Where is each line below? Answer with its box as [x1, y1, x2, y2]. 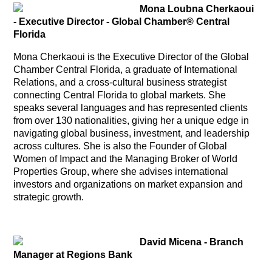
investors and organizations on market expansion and [13, 178, 243, 189]
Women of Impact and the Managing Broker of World [13, 153, 238, 164]
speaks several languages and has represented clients [13, 102, 248, 113]
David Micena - [140, 236, 210, 247]
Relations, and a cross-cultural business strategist [13, 76, 227, 87]
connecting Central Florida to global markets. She [13, 89, 226, 100]
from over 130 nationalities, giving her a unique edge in [13, 115, 250, 126]
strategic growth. [13, 191, 84, 202]
